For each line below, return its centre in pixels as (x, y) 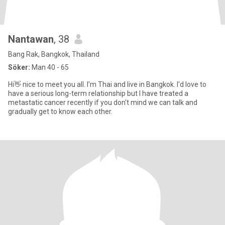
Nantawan (31, 39)
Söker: (19, 67)
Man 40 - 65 (49, 67)
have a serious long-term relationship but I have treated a (98, 93)
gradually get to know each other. (60, 111)
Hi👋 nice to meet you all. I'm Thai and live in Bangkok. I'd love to (107, 84)
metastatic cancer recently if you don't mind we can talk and (103, 102)
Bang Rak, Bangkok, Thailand (54, 54)
